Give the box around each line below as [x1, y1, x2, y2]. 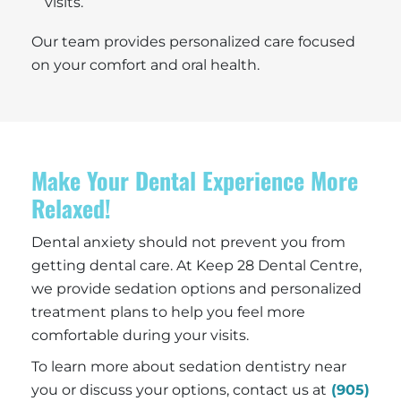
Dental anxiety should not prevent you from [31, 233, 346, 251]
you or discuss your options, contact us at [31, 380, 327, 398]
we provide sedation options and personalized [31, 279, 362, 297]
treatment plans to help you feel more [31, 303, 305, 320]
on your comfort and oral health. [31, 55, 260, 73]
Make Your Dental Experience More [31, 162, 358, 198]
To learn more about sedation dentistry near [31, 357, 346, 375]
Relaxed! [31, 190, 111, 226]
